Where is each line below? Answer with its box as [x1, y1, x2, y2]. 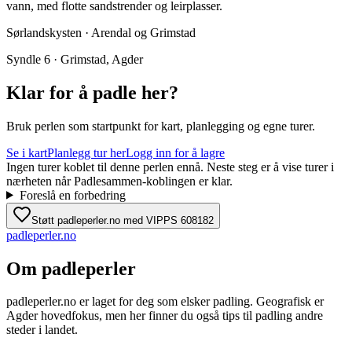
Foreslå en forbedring [19, 188, 126, 202]
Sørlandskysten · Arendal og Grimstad [6, 25, 196, 39]
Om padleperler [6, 258, 136, 279]
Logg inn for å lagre [126, 145, 225, 159]
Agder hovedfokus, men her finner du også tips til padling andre [6, 309, 323, 323]
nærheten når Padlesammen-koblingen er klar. [6, 174, 233, 188]
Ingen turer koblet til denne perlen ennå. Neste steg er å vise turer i [6, 159, 334, 174]
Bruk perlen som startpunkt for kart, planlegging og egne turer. [6, 119, 315, 133]
